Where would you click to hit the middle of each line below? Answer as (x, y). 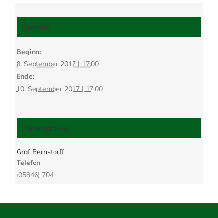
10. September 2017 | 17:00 (59, 88)
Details (36, 27)
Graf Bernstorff (40, 152)
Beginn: (28, 51)
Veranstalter (46, 128)
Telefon (28, 162)
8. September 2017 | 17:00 (57, 64)
